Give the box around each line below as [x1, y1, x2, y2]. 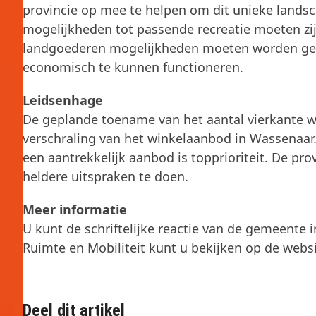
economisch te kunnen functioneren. [23, 59, 243, 75]
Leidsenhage [23, 92, 103, 109]
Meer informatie [23, 201, 127, 218]
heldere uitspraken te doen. [23, 168, 188, 185]
